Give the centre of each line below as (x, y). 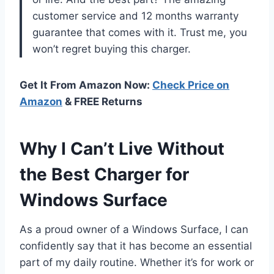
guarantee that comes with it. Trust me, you (140, 32)
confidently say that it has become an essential (136, 246)
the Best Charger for (104, 174)
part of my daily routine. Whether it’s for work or (137, 262)
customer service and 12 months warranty (135, 16)
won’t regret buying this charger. (112, 49)
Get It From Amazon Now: (86, 85)
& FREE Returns (102, 101)
